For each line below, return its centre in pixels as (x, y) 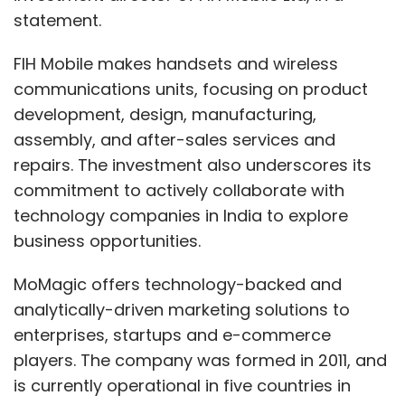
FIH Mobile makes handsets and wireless (176, 63)
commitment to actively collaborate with (179, 190)
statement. (57, 20)
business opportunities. (107, 240)
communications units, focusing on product (191, 89)
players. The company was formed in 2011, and (200, 360)
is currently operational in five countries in (182, 385)
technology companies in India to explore (181, 215)
